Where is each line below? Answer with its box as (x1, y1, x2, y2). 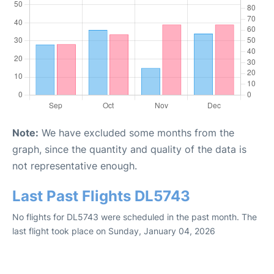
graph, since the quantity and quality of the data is (12, 143, 246, 155)
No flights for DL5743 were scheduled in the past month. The (12, 212, 257, 222)
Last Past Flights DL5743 (12, 187, 190, 205)
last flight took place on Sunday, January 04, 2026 (12, 226, 215, 236)
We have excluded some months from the (39, 127, 234, 139)
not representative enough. (12, 160, 137, 172)
